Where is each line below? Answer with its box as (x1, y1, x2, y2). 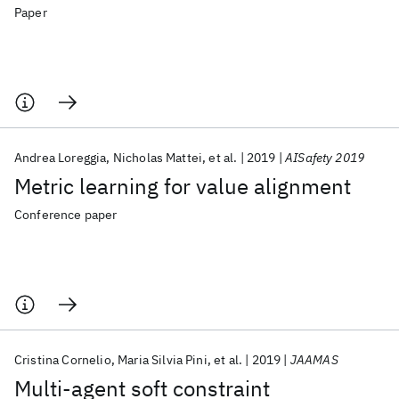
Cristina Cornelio (14, 352, 111, 368)
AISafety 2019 (285, 150, 365, 166)
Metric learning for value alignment (14, 172, 351, 200)
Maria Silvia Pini (118, 352, 208, 368)
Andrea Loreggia (14, 150, 107, 166)
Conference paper (14, 207, 118, 223)
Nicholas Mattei (112, 150, 203, 166)
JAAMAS (289, 352, 338, 368)
